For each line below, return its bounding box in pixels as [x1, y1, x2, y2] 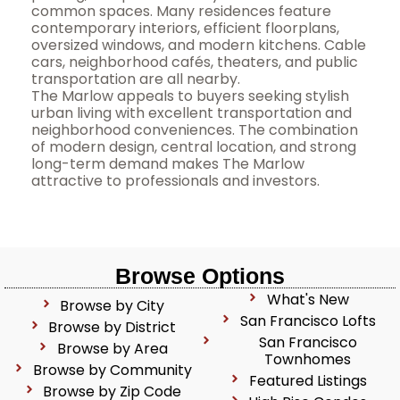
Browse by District [48, 317, 177, 337]
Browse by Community [32, 360, 192, 380]
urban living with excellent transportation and [31, 103, 352, 123]
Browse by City [60, 296, 165, 316]
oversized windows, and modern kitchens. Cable [31, 35, 366, 55]
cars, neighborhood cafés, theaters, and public [31, 52, 358, 72]
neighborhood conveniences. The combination [31, 120, 358, 140]
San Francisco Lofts [239, 311, 376, 331]
